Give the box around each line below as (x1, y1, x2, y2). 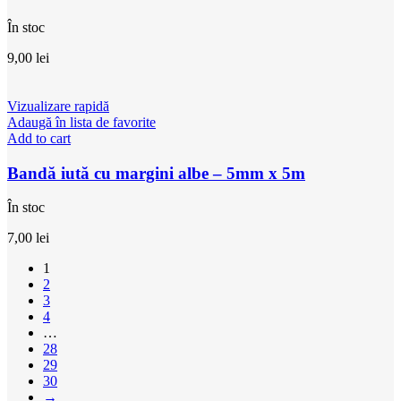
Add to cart (7, 130, 71, 146)
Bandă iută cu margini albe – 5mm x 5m (7, 163, 305, 183)
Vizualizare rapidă (7, 98, 109, 114)
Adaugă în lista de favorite (7, 114, 156, 130)
